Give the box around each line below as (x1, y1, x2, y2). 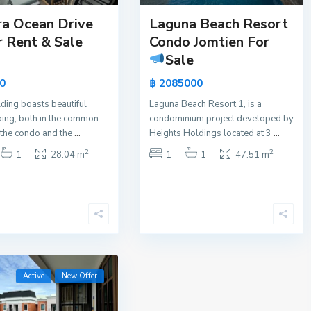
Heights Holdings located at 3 (149, 127, 274, 140)
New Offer (61, 271, 97, 282)
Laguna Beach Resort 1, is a (149, 98, 262, 111)
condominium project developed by (149, 112, 294, 126)
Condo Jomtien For (149, 33, 269, 52)
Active (22, 271, 44, 282)
